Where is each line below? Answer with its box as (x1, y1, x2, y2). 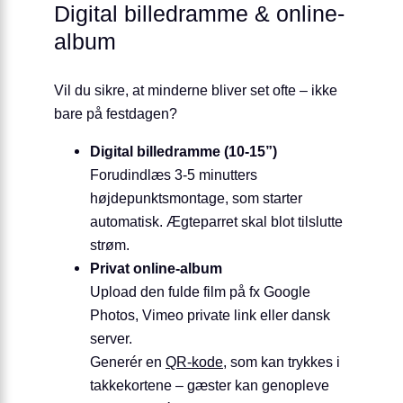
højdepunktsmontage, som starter (90, 190, 302, 207)
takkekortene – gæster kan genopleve (90, 377, 329, 394)
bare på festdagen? (54, 104, 177, 121)
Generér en (90, 354, 166, 371)
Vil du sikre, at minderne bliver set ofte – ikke (54, 81, 337, 98)
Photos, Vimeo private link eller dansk (90, 307, 330, 324)
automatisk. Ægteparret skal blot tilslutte (90, 213, 343, 230)
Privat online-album (90, 260, 222, 277)
